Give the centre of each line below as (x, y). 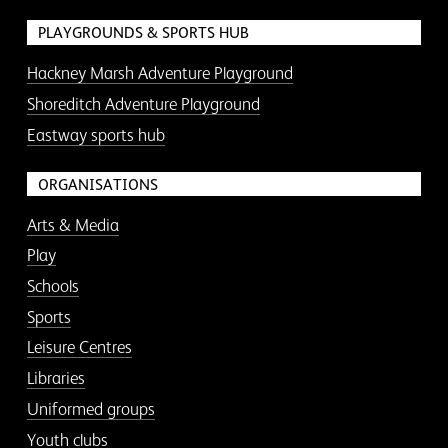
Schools (52, 286)
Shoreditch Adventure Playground (143, 103)
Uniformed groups (90, 408)
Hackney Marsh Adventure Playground (159, 73)
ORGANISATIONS (97, 184)
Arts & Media (72, 224)
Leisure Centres (79, 347)
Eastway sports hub (95, 134)
